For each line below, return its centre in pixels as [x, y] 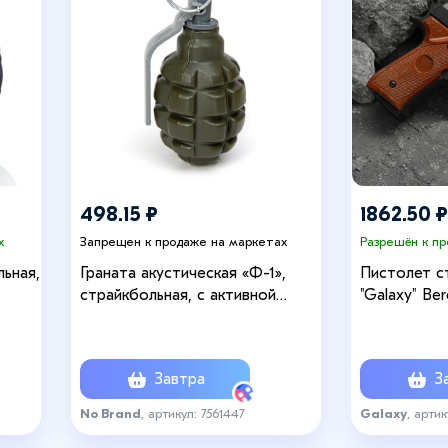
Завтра [177, 378]
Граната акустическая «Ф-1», [183, 273]
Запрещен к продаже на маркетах [183, 241]
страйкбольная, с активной [178, 295]
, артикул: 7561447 [193, 413]
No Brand [110, 413]
